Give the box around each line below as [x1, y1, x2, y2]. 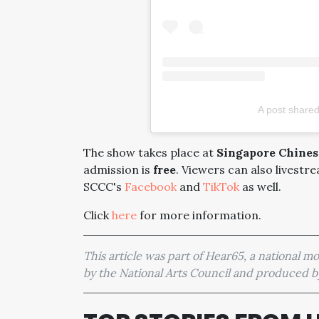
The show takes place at [83, 145, 216, 160]
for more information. [137, 208, 261, 223]
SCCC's [83, 179, 125, 194]
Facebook [125, 179, 177, 194]
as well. [239, 179, 281, 194]
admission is [83, 162, 153, 177]
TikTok [203, 179, 239, 194]
